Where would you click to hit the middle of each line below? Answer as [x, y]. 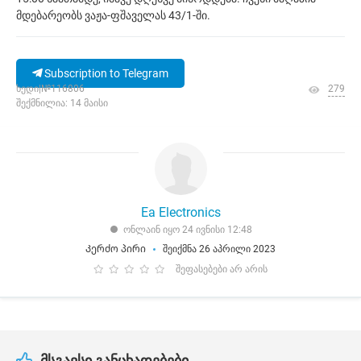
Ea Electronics [180, 212]
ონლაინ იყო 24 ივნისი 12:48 [188, 230]
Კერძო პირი [116, 249]
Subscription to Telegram [105, 73]
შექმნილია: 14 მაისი [62, 103]
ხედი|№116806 [50, 89]
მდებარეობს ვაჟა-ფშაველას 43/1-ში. [113, 15]
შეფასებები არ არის [222, 269]
